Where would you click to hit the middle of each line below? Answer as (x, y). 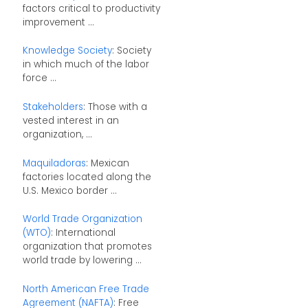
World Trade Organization (82, 219)
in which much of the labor (86, 65)
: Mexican (107, 163)
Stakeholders (53, 107)
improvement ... (58, 22)
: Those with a (115, 107)
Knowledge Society (67, 51)
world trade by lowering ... (82, 261)
